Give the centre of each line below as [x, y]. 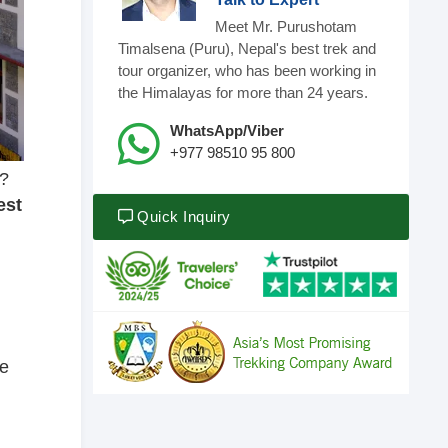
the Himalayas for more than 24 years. [242, 92]
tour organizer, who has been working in [246, 70]
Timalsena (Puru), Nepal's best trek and [246, 48]
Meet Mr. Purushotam [285, 26]
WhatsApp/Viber [226, 130]
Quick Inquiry [181, 216]
